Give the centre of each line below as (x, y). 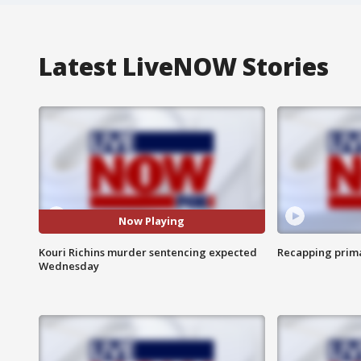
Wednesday (69, 266)
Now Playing (152, 221)
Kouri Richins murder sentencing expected (148, 252)
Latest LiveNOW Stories (184, 66)
